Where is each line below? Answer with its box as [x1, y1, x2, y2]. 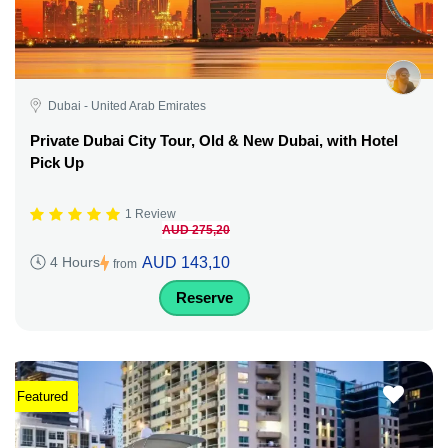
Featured [17, 388, 68, 404]
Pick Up [30, 153, 84, 171]
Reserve [176, 288, 233, 306]
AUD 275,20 [162, 222, 230, 237]
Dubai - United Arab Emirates [48, 98, 206, 113]
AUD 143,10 [142, 253, 230, 271]
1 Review [125, 207, 176, 222]
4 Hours [50, 254, 100, 271]
